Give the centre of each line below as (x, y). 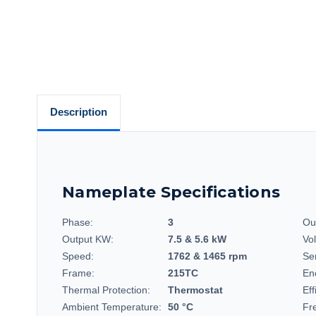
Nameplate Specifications (171, 192)
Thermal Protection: (106, 290)
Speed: (78, 256)
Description (78, 111)
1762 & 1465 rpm (207, 256)
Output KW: (88, 239)
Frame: (78, 273)
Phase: (78, 222)
